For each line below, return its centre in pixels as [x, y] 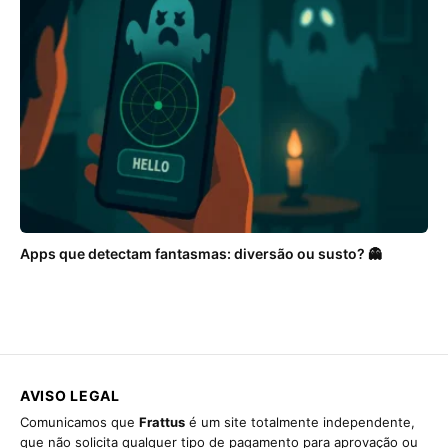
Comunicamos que [79, 422]
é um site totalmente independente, [300, 422]
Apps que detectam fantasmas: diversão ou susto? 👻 [201, 254]
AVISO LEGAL [70, 396]
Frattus [162, 422]
